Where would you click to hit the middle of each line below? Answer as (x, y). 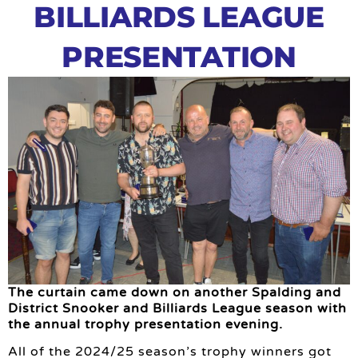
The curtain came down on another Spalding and (175, 292)
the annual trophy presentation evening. (145, 324)
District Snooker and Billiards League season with (177, 308)
